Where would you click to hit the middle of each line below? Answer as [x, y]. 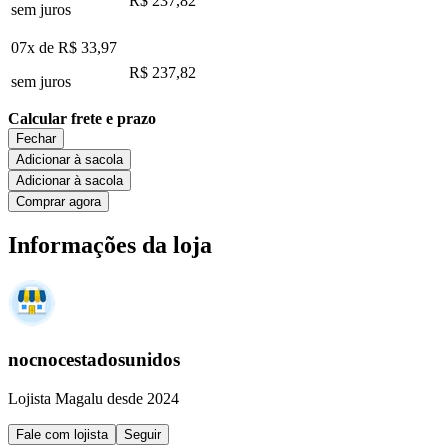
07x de [34, 47]
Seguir [142, 434]
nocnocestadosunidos [94, 360]
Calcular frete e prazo [82, 118]
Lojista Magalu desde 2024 [93, 398]
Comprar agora [58, 201]
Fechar [36, 138]
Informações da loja [110, 244]
